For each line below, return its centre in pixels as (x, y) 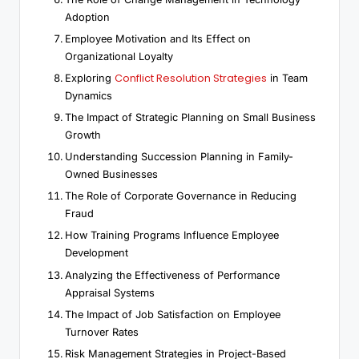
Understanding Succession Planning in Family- (179, 157)
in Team (287, 78)
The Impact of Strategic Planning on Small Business (190, 118)
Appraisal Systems (110, 292)
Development (97, 253)
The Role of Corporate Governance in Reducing (181, 196)
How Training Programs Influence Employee (172, 236)
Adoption (87, 17)
